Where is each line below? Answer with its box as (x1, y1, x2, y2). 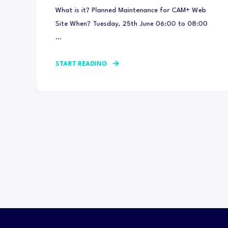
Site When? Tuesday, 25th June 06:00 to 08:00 (55, 20, 208, 27)
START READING (55, 61, 107, 68)
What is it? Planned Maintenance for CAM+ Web (55, 7, 206, 14)
